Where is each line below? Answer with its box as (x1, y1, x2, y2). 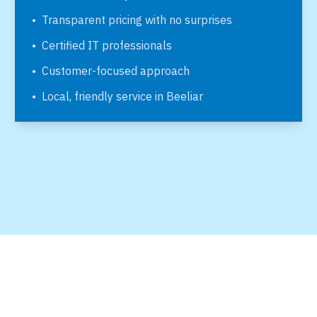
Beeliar (166, 89, 204, 103)
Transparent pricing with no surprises (42, 13, 233, 27)
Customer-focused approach (42, 64, 190, 78)
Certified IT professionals (42, 38, 173, 52)
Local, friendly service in (42, 89, 167, 103)
